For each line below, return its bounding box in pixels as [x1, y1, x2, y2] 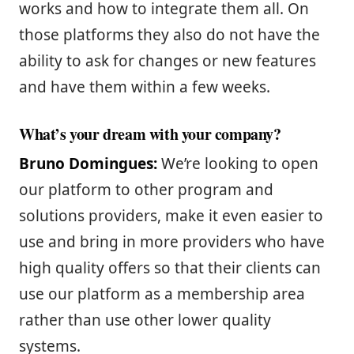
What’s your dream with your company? [19, 122, 281, 145]
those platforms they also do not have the [19, 24, 320, 45]
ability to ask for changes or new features [19, 50, 316, 71]
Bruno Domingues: [19, 153, 157, 174]
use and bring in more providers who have [19, 231, 325, 252]
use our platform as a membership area [19, 283, 305, 304]
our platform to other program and [19, 179, 273, 200]
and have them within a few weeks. [19, 76, 270, 97]
